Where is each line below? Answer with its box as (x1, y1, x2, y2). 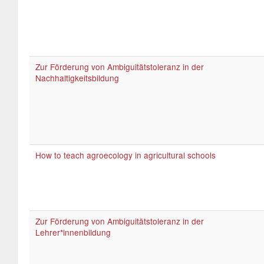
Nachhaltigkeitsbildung (35, 72, 119, 84)
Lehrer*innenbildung (35, 226, 111, 238)
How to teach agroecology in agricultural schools (35, 149, 216, 161)
